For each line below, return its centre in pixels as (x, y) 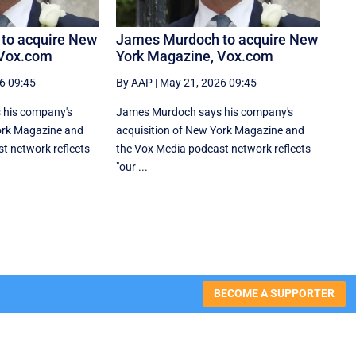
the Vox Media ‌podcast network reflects (214, 148)
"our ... (132, 166)
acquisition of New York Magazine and (211, 130)
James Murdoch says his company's (205, 112)
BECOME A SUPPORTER (274, 294)
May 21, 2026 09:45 (209, 82)
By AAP (135, 82)
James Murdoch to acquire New (217, 39)
